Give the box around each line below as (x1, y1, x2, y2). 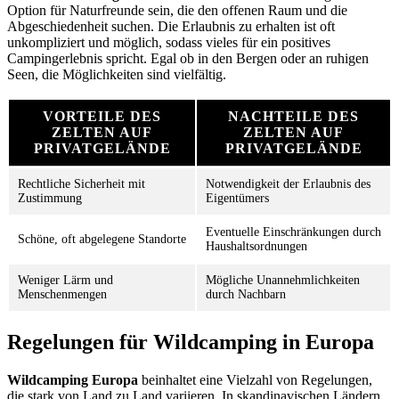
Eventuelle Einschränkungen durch (206, 225, 381, 240)
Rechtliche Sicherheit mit (18, 177, 145, 191)
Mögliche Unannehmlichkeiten (206, 273, 360, 288)
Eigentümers (206, 191, 269, 206)
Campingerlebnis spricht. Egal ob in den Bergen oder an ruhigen (7, 51, 369, 67)
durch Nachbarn (206, 288, 286, 302)
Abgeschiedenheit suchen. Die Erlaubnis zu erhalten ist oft (7, 19, 335, 35)
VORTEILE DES (43, 109, 161, 125)
